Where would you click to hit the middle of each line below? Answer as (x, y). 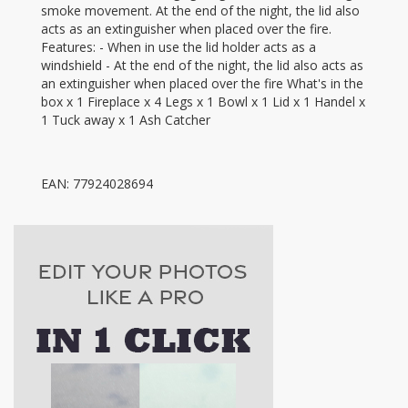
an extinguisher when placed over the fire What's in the (202, 83)
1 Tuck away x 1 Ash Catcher (126, 119)
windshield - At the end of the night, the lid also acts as (202, 65)
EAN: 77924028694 (97, 183)
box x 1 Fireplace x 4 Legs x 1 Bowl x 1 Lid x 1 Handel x (203, 101)
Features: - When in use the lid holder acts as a (178, 46)
